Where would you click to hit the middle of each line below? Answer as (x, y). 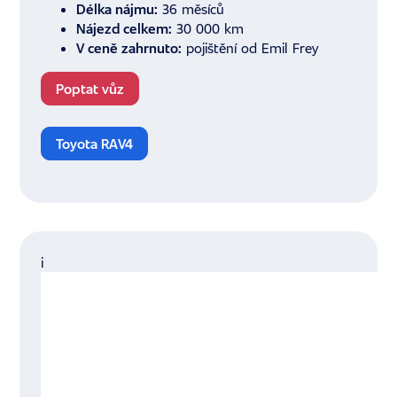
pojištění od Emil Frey (250, 48)
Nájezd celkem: (125, 29)
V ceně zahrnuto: (129, 48)
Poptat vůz (90, 89)
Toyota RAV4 (95, 144)
